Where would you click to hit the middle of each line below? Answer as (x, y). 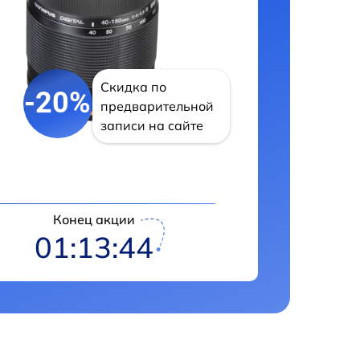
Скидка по (133, 86)
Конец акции (94, 219)
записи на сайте (151, 125)
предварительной (157, 106)
